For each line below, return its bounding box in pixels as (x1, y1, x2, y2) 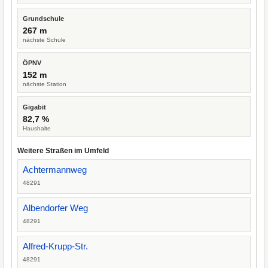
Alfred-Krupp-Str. (23, 241, 88, 251)
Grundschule (23, 15, 64, 22)
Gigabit (23, 103, 46, 111)
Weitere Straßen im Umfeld (17, 147, 109, 155)
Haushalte (23, 125, 51, 132)
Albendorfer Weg (23, 203, 88, 213)
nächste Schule (23, 36, 66, 43)
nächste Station (23, 81, 66, 87)
